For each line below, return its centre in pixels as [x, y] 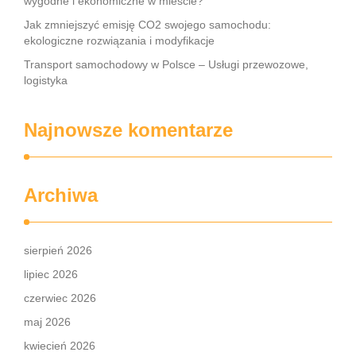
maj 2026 [47, 322]
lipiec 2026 [51, 274]
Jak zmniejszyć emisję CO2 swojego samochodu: [147, 25]
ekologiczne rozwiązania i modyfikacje [119, 41]
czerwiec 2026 [60, 298]
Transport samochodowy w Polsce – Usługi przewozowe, [166, 64]
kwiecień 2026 [60, 346]
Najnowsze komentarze [128, 130]
